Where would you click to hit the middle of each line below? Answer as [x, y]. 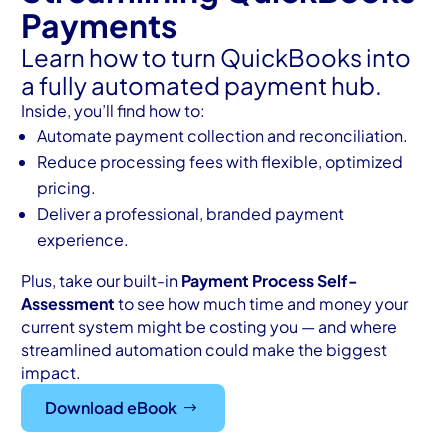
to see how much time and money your [262, 304]
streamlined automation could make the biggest [204, 350]
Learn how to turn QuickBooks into [216, 57]
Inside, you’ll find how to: [113, 111]
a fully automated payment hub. [202, 85]
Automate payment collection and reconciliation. [223, 136]
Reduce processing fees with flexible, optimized [220, 162]
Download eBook [111, 408]
